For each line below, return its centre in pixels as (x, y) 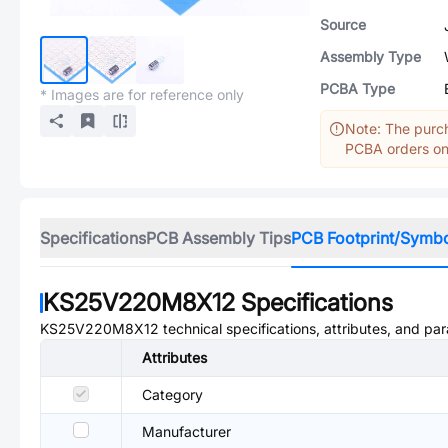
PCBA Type (357, 88)
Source (343, 24)
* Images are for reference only (142, 94)
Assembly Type (370, 56)
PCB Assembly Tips (218, 238)
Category (172, 394)
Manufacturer (186, 431)
